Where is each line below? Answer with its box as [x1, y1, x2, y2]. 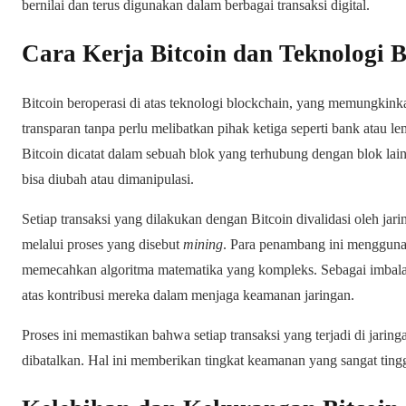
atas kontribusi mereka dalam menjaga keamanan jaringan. [22, 286, 354, 303]
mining [183, 236, 223, 252]
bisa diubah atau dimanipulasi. [22, 170, 194, 187]
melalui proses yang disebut [22, 236, 183, 252]
